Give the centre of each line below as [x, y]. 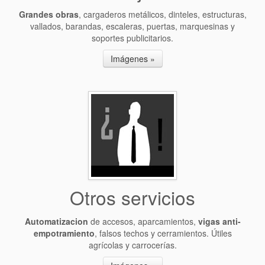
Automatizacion [56, 221]
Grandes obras [49, 14]
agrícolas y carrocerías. [132, 245]
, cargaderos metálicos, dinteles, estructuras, [162, 14]
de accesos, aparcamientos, [143, 221]
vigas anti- [219, 221]
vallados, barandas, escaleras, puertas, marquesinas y [132, 26]
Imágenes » [132, 59]
